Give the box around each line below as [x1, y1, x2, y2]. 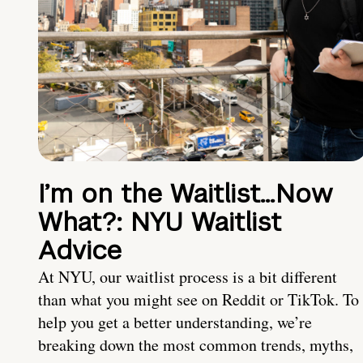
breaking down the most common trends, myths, [38, 334, 353, 357]
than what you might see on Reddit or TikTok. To [38, 288, 359, 311]
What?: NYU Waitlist [38, 205, 281, 239]
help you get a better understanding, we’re [38, 311, 312, 334]
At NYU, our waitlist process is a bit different [38, 266, 337, 288]
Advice [38, 233, 122, 267]
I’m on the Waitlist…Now [38, 177, 332, 211]
